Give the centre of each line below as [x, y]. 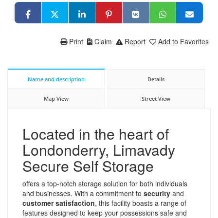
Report [135, 41]
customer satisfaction [59, 203]
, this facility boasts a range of [141, 203]
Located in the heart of [96, 133]
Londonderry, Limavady [99, 149]
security [157, 193]
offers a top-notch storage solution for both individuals [105, 183]
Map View [56, 98]
